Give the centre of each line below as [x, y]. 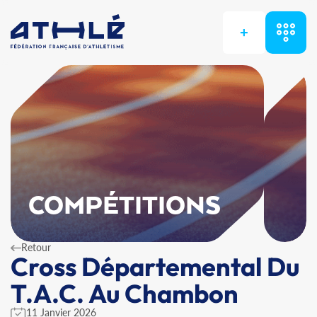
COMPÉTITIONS [125, 207]
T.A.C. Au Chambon [125, 293]
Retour [36, 247]
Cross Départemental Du [155, 266]
